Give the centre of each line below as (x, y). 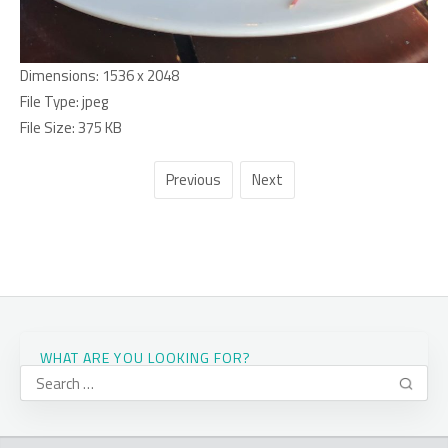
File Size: (47, 128)
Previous (193, 180)
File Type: (49, 102)
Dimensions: (59, 76)
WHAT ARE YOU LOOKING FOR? (146, 358)
